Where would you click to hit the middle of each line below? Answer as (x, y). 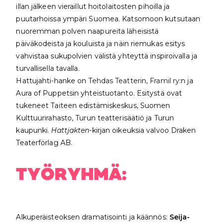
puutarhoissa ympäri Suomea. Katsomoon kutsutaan (108, 19)
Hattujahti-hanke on (52, 81)
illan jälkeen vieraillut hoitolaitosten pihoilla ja (93, 6)
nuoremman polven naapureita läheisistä (87, 31)
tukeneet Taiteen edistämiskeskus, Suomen (93, 105)
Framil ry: (165, 81)
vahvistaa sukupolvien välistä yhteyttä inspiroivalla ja (107, 56)
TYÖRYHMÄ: (71, 175)
